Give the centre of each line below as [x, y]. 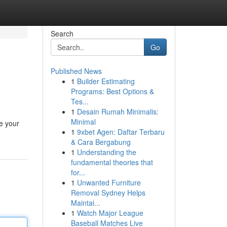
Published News [76, 71]
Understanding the [106, 152]
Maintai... [85, 203]
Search [62, 33]
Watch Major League [110, 213]
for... [78, 172]
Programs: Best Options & [112, 91]
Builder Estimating [106, 81]
